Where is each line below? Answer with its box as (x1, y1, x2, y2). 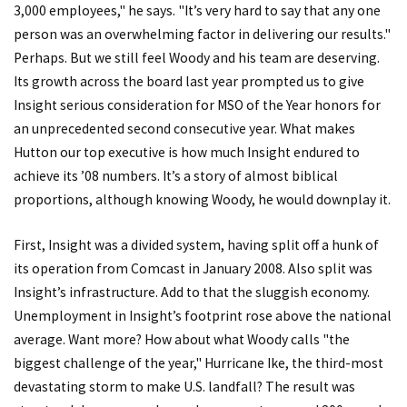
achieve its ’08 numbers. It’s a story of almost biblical (14, 167, 338, 185)
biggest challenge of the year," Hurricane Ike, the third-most (14, 353, 383, 372)
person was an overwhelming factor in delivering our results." (14, 25, 391, 44)
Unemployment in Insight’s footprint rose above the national (14, 306, 392, 324)
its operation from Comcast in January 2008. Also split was (14, 259, 372, 277)
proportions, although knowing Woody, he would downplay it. (14, 191, 391, 209)
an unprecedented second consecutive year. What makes (14, 120, 355, 138)
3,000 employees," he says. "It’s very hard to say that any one (14, 2, 381, 20)
